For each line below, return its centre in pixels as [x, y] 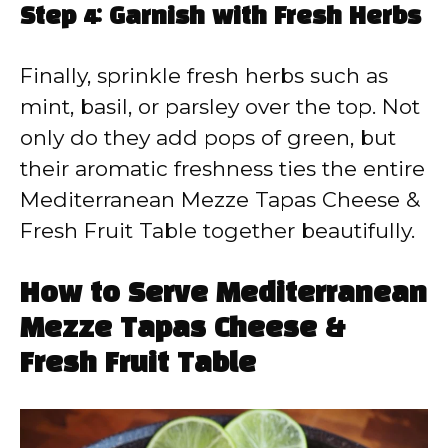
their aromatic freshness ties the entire [222, 168]
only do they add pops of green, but [208, 137]
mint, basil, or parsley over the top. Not [220, 106]
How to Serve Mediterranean [223, 295]
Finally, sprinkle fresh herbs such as [204, 75]
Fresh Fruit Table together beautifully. [217, 230]
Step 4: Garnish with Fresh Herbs [220, 17]
